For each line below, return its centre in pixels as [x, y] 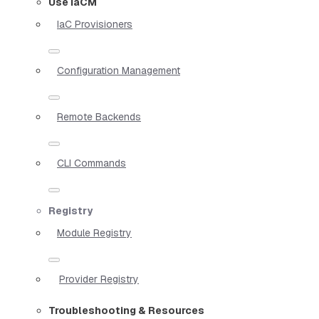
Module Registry [94, 232]
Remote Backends [99, 116]
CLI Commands [91, 163]
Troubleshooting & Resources [126, 310]
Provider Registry [99, 279]
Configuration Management [119, 70]
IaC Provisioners [95, 24]
